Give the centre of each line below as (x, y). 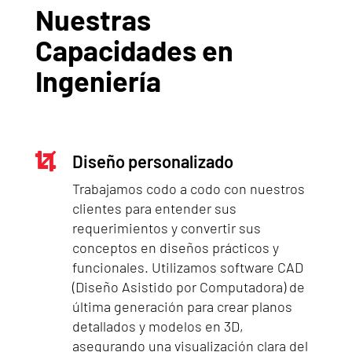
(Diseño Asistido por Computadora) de (188, 286)
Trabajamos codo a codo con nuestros (188, 188)
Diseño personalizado (152, 161)
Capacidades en (134, 49)
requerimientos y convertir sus (166, 227)
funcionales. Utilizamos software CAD (187, 267)
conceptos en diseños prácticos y (175, 247)
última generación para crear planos (182, 306)
